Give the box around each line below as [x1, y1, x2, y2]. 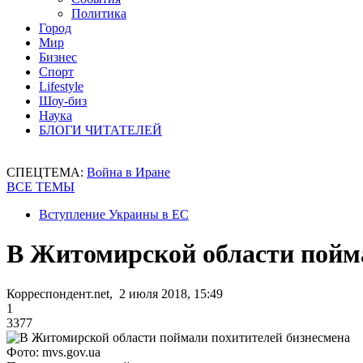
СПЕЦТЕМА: [6, 165, 87, 179]
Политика [71, 6, 126, 20]
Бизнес [39, 50, 77, 64]
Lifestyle [39, 79, 83, 93]
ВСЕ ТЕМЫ [6, 180, 75, 194]
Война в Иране [87, 165, 170, 179]
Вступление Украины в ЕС [39, 207, 189, 221]
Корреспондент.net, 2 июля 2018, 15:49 [6, 286, 223, 301]
